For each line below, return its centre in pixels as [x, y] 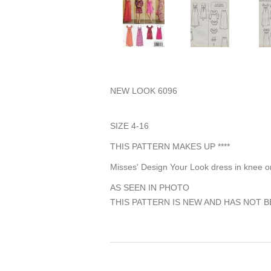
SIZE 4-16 [129, 126]
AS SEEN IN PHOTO [150, 187]
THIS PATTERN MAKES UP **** [170, 146]
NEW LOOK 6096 [144, 90]
